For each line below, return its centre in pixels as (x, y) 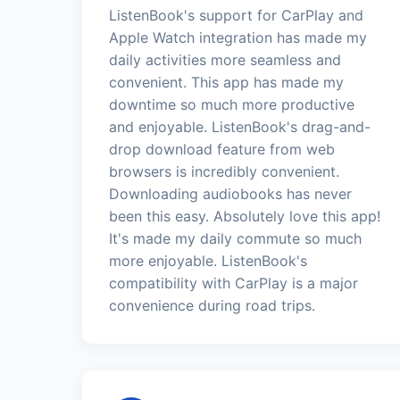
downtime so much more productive (232, 104)
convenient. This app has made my (226, 82)
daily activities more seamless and (225, 59)
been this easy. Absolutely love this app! (245, 216)
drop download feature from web (222, 149)
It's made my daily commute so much (235, 238)
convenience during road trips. (212, 305)
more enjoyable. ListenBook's (208, 260)
